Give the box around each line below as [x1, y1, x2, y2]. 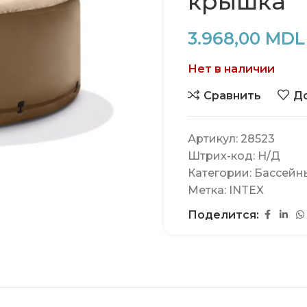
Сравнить [203, 88, 261, 102]
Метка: [188, 184, 229, 197]
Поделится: [188, 208, 259, 221]
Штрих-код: [188, 149, 258, 162]
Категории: [188, 167, 254, 180]
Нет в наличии [188, 62, 275, 75]
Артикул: [188, 132, 241, 145]
